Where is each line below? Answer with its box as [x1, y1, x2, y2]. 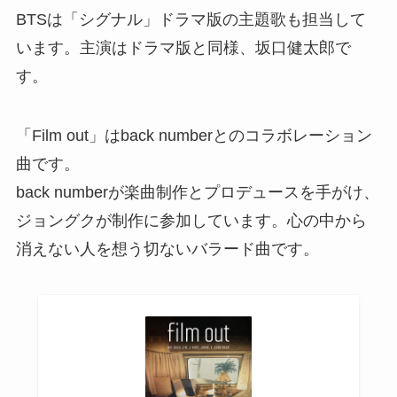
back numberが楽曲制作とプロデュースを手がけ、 [15, 183, 379, 202]
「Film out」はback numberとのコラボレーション [15, 127, 372, 145]
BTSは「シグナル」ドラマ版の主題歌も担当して [15, 10, 366, 28]
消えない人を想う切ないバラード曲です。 [15, 240, 319, 259]
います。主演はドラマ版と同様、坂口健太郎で [15, 38, 351, 57]
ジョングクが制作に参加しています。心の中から [15, 212, 367, 230]
